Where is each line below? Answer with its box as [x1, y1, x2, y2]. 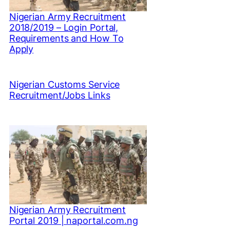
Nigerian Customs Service [9, 79, 120, 90]
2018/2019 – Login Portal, [9, 22, 119, 33]
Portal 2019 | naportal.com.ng [9, 215, 138, 226]
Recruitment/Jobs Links [9, 90, 110, 101]
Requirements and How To [9, 33, 124, 44]
